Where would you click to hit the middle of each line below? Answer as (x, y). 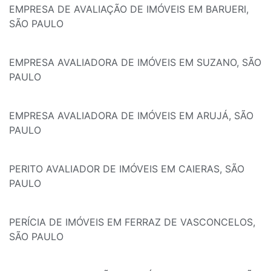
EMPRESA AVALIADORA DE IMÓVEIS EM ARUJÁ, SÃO (131, 116)
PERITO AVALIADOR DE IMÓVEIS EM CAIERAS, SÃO (127, 169)
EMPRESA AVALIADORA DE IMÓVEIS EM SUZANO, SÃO (135, 63)
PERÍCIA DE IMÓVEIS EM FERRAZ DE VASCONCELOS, (132, 222)
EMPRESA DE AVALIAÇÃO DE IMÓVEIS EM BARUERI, (129, 9)
